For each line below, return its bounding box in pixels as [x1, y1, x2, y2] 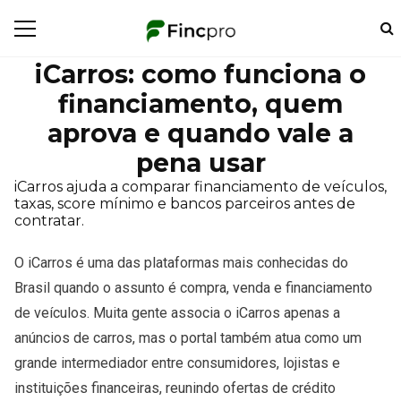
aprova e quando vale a [47, 118, 354, 149]
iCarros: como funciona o [35, 59, 366, 90]
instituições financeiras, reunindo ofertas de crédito [14, 380, 336, 397]
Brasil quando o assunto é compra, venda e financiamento [14, 279, 372, 296]
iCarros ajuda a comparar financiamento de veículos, [14, 178, 387, 195]
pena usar [135, 148, 266, 178]
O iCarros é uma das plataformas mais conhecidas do [14, 254, 348, 271]
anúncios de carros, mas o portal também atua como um [14, 329, 362, 346]
